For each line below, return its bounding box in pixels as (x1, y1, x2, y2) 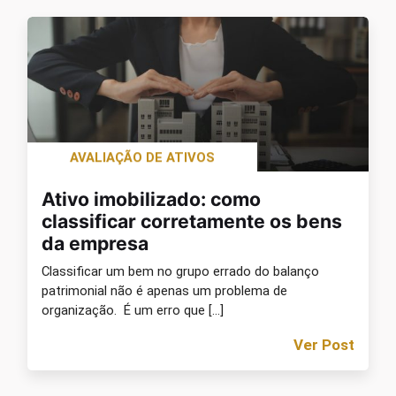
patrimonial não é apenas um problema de (42, 283, 287, 300)
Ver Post (293, 336, 354, 354)
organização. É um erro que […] (42, 302, 224, 319)
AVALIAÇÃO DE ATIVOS (70, 149, 215, 166)
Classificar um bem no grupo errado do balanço (42, 263, 319, 280)
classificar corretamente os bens (42, 209, 342, 233)
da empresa (42, 232, 148, 255)
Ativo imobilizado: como (42, 187, 261, 211)
